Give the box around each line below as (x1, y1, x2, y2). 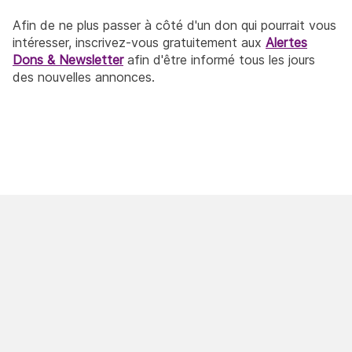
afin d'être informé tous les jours (123, 52, 315, 68)
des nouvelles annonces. (13, 69, 155, 86)
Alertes (266, 35, 307, 51)
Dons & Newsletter (13, 52, 123, 68)
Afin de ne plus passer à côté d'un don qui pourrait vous (13, 17, 336, 34)
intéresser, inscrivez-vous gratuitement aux (13, 35, 266, 51)
